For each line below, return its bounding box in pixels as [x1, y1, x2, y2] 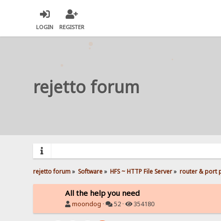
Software [78, 167, 103, 175]
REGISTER [59, 23, 85, 31]
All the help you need [65, 187, 140, 198]
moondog [72, 199, 102, 208]
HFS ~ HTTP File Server [110, 167, 173, 175]
